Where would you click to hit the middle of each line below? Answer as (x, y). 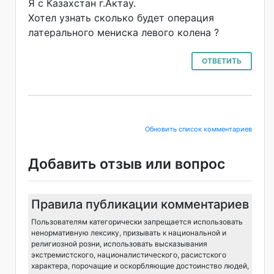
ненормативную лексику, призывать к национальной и (129, 232)
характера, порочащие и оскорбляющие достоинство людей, (140, 265)
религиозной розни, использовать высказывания (119, 243)
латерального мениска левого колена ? (124, 32)
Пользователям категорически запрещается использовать (137, 221)
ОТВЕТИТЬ (222, 61)
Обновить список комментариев (198, 129)
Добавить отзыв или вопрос (127, 164)
